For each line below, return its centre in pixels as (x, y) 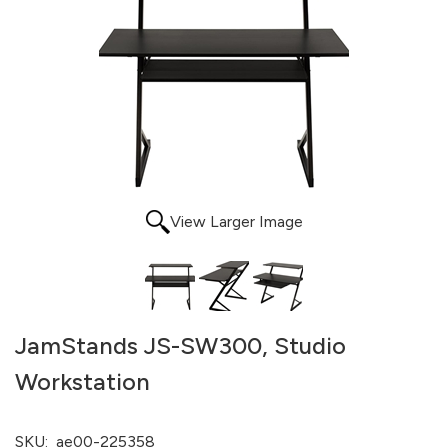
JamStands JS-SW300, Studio (180, 345)
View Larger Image (236, 221)
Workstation (82, 381)
